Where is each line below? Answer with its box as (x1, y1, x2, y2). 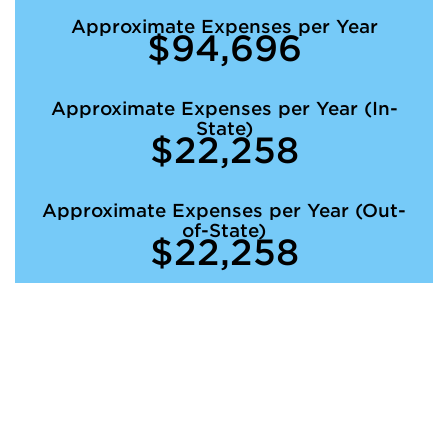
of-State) (182, 220, 266, 241)
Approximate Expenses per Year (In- (50, 98, 398, 119)
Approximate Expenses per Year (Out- (42, 200, 406, 221)
